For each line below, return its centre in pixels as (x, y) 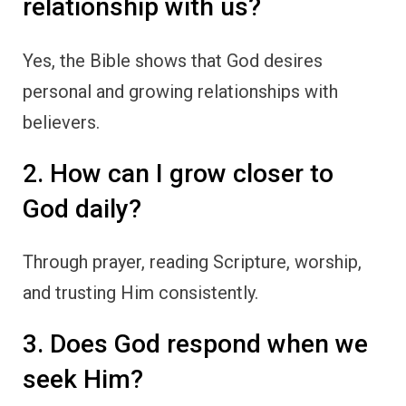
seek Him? (83, 380)
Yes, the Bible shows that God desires (173, 60)
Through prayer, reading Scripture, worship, (192, 262)
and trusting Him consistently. (140, 293)
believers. (61, 122)
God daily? (82, 208)
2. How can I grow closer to (178, 173)
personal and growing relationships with (180, 91)
